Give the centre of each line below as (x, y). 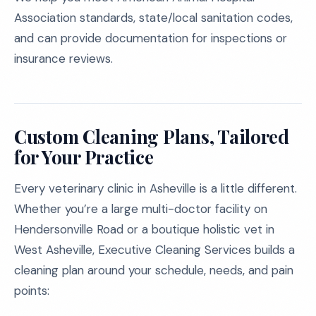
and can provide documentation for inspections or (151, 38)
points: (32, 291)
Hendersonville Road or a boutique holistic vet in (144, 229)
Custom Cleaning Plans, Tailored (152, 136)
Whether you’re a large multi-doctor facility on (141, 209)
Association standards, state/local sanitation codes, (153, 18)
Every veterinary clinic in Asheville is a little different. (156, 188)
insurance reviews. (63, 59)
